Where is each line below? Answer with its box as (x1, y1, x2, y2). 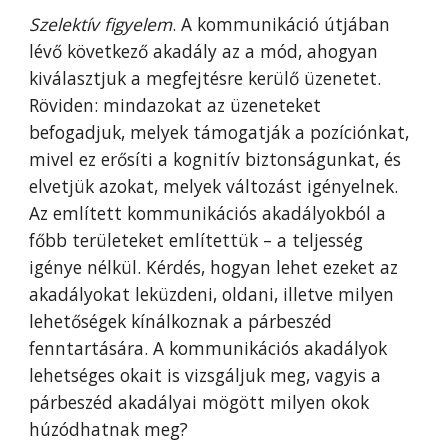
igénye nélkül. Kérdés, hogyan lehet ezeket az (29, 255, 399, 279)
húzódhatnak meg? (29, 417, 189, 441)
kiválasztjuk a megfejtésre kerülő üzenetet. (29, 66, 382, 90)
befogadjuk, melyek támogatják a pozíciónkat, (29, 120, 410, 144)
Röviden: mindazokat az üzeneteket (29, 93, 322, 117)
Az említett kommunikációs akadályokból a (29, 201, 387, 225)
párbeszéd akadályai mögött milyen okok (29, 390, 370, 414)
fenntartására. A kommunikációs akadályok (29, 336, 388, 360)
